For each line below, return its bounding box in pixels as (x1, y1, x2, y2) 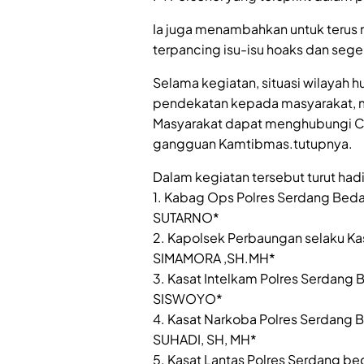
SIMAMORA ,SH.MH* (153, 249, 275, 267)
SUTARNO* (153, 209, 219, 227)
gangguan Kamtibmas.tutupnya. (153, 135, 353, 153)
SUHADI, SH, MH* (153, 331, 257, 349)
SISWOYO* (153, 290, 223, 308)
